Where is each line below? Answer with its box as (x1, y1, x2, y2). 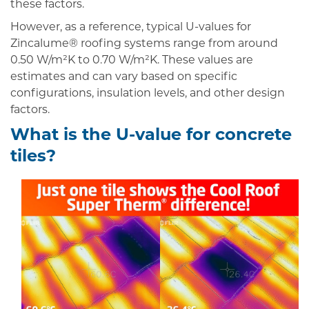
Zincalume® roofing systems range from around (10, 39, 278, 50)
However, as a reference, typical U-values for (10, 22, 251, 34)
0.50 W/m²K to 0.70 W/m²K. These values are (10, 55, 253, 67)
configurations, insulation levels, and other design (10, 88, 285, 100)
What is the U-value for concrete (10, 128, 292, 145)
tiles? (10, 149, 56, 166)
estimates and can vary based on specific (10, 72, 237, 83)
